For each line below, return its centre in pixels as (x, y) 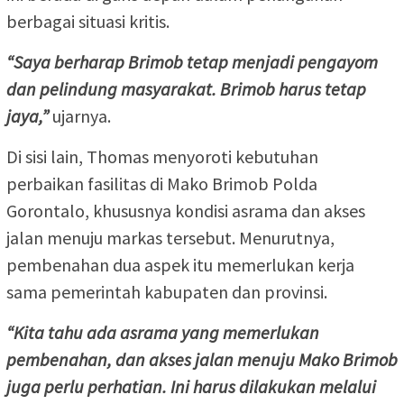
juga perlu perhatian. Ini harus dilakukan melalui (191, 386)
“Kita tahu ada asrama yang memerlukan (163, 332)
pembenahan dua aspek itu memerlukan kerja (180, 264)
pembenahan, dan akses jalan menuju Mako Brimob (202, 359)
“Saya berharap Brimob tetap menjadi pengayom (192, 61)
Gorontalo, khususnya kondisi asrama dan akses (186, 210)
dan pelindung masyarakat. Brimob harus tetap (186, 88)
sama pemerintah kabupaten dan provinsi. (167, 291)
